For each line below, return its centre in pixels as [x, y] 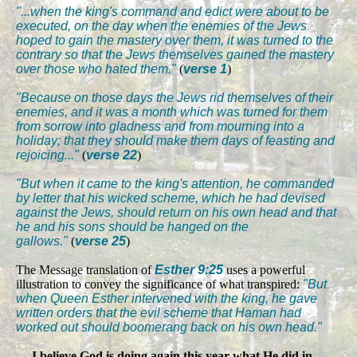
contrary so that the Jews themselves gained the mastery [175, 54]
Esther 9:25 [189, 269]
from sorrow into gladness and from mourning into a [160, 126]
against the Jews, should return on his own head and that [176, 212]
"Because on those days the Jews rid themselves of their [175, 97]
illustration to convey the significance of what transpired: [159, 284]
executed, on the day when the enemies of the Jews [161, 25]
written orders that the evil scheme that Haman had [159, 312]
